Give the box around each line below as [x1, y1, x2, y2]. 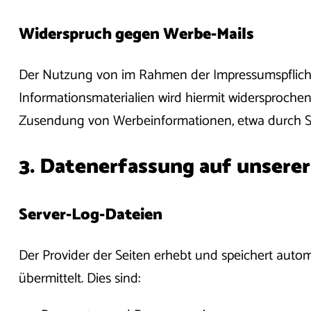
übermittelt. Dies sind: [18, 267, 140, 291]
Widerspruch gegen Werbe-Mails [18, 20, 253, 48]
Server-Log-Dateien [18, 201, 162, 228]
